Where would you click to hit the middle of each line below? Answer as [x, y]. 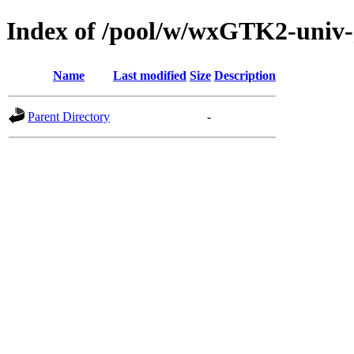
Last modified [150, 75]
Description [245, 75]
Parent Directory [69, 116]
